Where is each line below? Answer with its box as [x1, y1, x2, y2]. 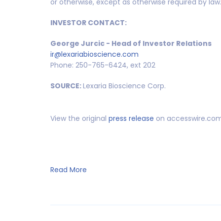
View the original [50, 113, 109, 123]
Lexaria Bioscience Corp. [83, 80, 166, 91]
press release [109, 113, 154, 123]
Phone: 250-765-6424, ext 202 [50, 60, 155, 70]
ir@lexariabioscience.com [50, 49, 139, 59]
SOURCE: [50, 80, 83, 91]
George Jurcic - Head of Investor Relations [50, 38, 212, 48]
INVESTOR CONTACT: [50, 17, 127, 28]
